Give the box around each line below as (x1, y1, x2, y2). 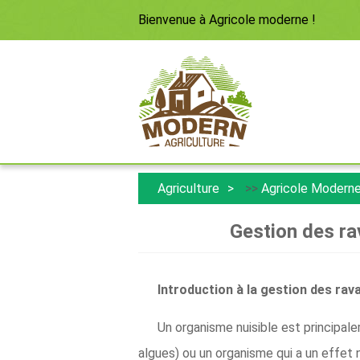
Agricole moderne (209, 12, 309, 27)
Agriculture (157, 181, 219, 196)
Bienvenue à (138, 12, 206, 27)
